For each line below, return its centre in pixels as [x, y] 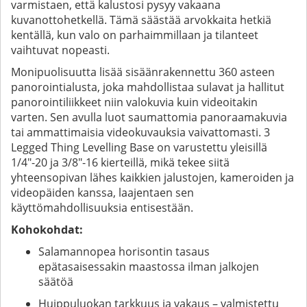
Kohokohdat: [47, 229]
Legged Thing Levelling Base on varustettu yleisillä [139, 147]
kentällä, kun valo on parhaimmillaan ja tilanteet [135, 35]
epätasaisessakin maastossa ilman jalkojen [149, 266]
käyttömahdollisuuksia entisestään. [102, 207]
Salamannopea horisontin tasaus [124, 251]
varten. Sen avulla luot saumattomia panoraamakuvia [149, 117]
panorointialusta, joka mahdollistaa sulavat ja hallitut [148, 87]
